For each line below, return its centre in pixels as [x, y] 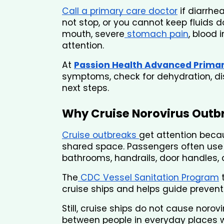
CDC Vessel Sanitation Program [148, 178]
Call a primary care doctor [120, 11]
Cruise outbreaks [100, 135]
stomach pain [156, 34]
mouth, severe [93, 34]
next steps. [85, 88]
